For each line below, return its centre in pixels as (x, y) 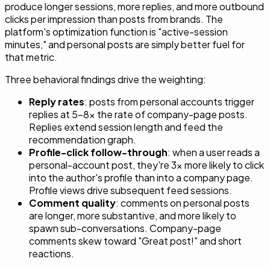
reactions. (52, 254)
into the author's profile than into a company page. (141, 178)
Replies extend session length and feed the (126, 127)
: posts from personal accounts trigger (169, 102)
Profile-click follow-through (98, 152)
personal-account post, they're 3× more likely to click (146, 165)
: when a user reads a (214, 152)
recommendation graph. (83, 140)
